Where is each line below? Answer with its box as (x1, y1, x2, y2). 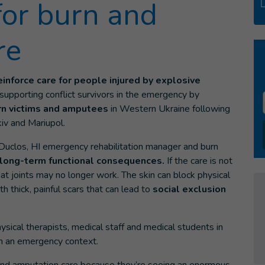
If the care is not (164, 154, 232, 167)
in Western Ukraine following (111, 102, 230, 115)
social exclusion (153, 183, 226, 196)
